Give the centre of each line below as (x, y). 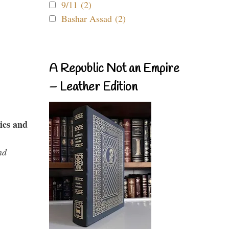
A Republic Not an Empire (114, 69)
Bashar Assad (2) (94, 18)
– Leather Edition (93, 87)
